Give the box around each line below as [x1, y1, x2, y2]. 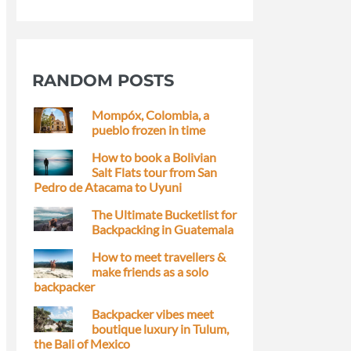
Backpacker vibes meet [92, 306, 214, 321]
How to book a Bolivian [92, 149, 216, 165]
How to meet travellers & [92, 248, 226, 264]
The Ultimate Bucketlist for [92, 206, 237, 222]
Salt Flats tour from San [92, 164, 217, 179]
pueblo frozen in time [92, 121, 205, 137]
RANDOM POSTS [32, 70, 174, 90]
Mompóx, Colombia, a [92, 107, 209, 122]
